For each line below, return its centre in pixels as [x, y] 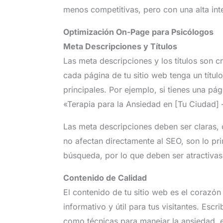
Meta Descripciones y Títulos [120, 46]
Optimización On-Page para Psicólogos [138, 32]
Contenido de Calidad [105, 177]
